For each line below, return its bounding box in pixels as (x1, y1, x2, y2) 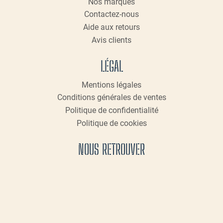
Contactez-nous (84, 9, 139, 19)
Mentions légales (82, 80, 141, 90)
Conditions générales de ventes (57, 93, 166, 103)
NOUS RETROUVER (78, 140, 145, 158)
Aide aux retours (83, 22, 140, 32)
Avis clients (92, 35, 131, 45)
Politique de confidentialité (65, 106, 158, 115)
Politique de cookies (76, 118, 147, 128)
